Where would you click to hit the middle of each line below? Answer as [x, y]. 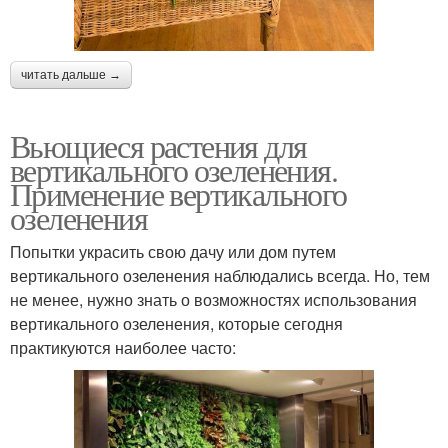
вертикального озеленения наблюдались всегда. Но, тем [220, 275]
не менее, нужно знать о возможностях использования [213, 299]
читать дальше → [71, 74]
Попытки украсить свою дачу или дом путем [173, 251]
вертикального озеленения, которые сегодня [176, 323]
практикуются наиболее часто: [123, 347]
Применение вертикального [178, 193]
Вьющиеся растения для [158, 145]
